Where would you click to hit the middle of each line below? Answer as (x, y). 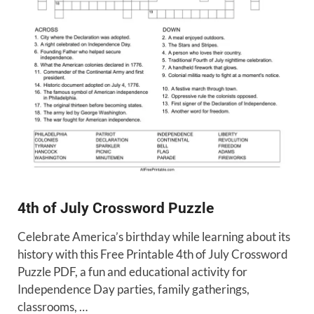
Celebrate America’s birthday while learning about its (154, 236)
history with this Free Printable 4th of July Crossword (153, 254)
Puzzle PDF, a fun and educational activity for (132, 271)
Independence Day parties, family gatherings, (134, 289)
